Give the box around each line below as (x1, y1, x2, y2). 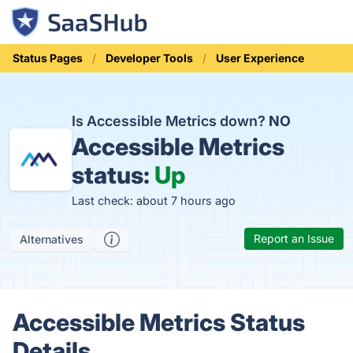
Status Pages (13, 51, 83, 65)
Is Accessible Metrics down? (71, 113, 269, 129)
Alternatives (20, 232, 84, 246)
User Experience (216, 51, 304, 65)
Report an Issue (254, 232, 334, 245)
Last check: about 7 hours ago (71, 194, 236, 207)
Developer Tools (106, 51, 193, 65)
